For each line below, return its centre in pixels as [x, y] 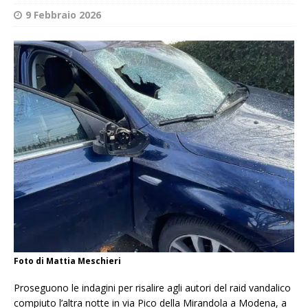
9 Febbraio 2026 [63, 14]
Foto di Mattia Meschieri [67, 261]
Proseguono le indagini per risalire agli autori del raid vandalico [152, 288]
